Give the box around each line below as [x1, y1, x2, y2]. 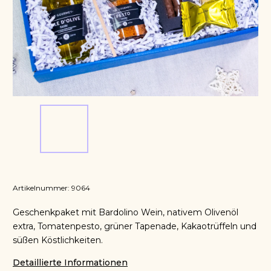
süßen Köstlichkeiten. [13, 235, 103, 246]
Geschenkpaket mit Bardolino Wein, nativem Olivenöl [13, 207, 238, 218]
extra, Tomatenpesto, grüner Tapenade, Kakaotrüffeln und [13, 221, 256, 232]
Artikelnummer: [13, 183, 70, 192]
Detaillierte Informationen [13, 257, 128, 268]
